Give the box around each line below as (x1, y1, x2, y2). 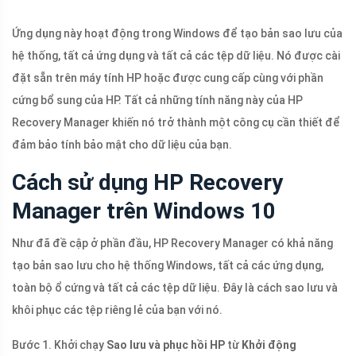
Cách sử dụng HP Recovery (12, 169, 283, 196)
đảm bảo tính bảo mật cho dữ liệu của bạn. (12, 138, 232, 152)
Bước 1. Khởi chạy (12, 339, 106, 352)
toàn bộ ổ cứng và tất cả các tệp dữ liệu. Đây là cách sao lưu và (12, 281, 338, 295)
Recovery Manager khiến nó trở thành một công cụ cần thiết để (12, 116, 340, 130)
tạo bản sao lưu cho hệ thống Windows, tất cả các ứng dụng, (12, 259, 323, 273)
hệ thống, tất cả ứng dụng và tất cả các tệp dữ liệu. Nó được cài (12, 49, 340, 63)
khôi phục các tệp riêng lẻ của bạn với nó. (12, 304, 222, 317)
